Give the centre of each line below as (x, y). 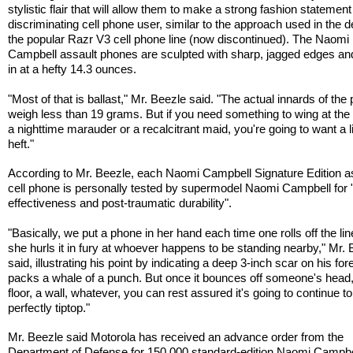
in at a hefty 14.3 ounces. (72, 69)
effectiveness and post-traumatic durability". (120, 203)
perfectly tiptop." (49, 307)
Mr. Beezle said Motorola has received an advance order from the (176, 337)
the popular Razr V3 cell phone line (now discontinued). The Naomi (179, 39)
